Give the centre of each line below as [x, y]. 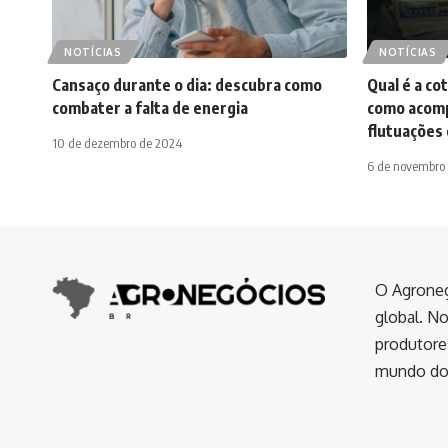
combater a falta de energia [150, 108]
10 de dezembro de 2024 [117, 143]
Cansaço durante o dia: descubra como [187, 85]
